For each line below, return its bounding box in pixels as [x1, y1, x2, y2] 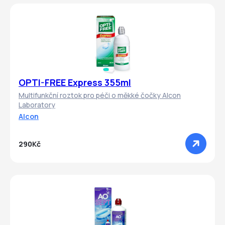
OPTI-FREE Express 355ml [19, 76, 131, 89]
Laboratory [19, 100, 55, 110]
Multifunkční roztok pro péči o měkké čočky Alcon [19, 90, 181, 100]
